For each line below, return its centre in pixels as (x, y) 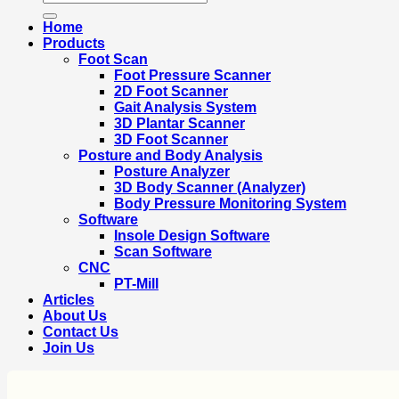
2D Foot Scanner (171, 92)
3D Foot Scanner (171, 140)
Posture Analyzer (172, 172)
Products (74, 44)
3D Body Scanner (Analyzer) (210, 188)
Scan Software (163, 252)
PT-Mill (136, 284)
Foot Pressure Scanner (192, 76)
